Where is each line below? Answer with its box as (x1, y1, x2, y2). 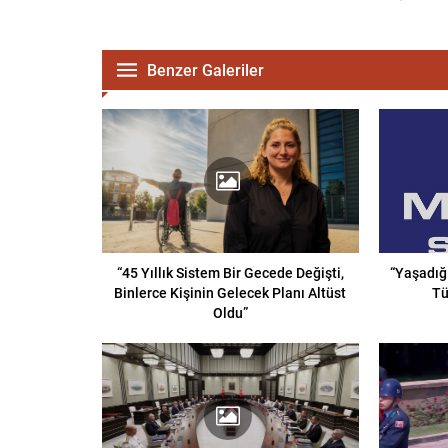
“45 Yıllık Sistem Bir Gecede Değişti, (116, 263, 344, 283)
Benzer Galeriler (147, 59, 264, 80)
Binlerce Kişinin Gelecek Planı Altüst (114, 283, 347, 303)
